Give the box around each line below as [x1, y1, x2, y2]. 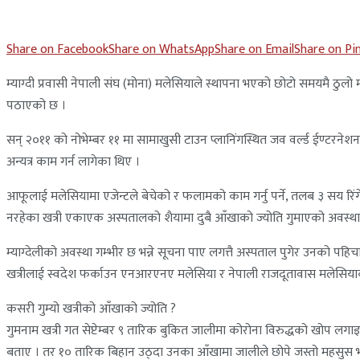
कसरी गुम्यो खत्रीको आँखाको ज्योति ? [6, 297, 176, 320]
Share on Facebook [6, 38, 108, 60]
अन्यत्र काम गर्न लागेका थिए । [6, 150, 140, 173]
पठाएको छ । [6, 94, 66, 117]
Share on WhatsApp [108, 38, 215, 60]
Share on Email [215, 38, 294, 60]
